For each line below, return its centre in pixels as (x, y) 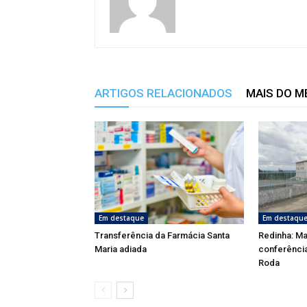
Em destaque (121, 218)
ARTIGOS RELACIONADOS (163, 93)
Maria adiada (121, 249)
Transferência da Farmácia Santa (162, 235)
